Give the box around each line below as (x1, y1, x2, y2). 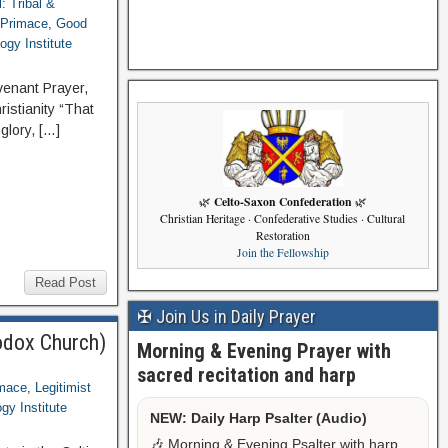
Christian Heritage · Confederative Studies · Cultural (160, 211, 406, 227)
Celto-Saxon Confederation (213, 193, 352, 211)
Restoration (255, 228, 310, 244)
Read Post (34, 275, 96, 290)
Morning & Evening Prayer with (136, 338, 391, 363)
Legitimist (35, 380, 92, 395)
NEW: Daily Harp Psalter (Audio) (149, 409, 367, 426)
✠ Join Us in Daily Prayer (136, 305, 316, 327)
